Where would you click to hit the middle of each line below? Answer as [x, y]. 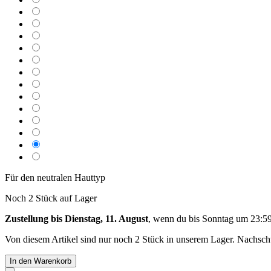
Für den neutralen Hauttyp [55, 177]
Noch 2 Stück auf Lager [51, 198]
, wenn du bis [175, 218]
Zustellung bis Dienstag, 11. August [77, 218]
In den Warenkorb [41, 261]
